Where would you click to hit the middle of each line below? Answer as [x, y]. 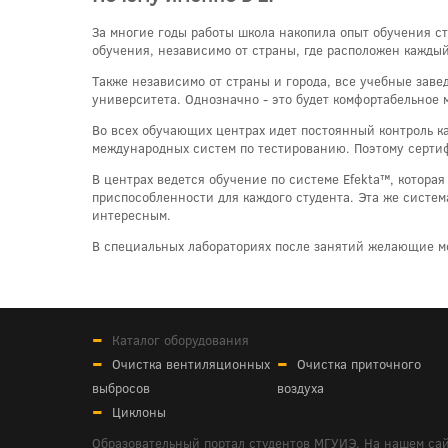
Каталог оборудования [180, 340]
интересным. [131, 215]
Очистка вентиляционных [191, 364]
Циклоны [139, 412]
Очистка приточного [358, 364]
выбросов [121, 388]
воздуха [300, 388]
